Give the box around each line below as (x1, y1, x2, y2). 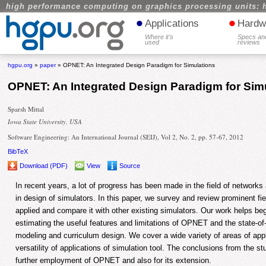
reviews (237, 39, 261, 46)
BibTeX (8, 148, 28, 156)
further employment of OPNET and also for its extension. (15, 255, 212, 265)
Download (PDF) (20, 162, 68, 170)
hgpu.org (8, 62, 33, 68)
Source (119, 162, 141, 170)
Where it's (145, 33, 174, 40)
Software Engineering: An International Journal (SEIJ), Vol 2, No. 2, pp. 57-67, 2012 (8, 132, 244, 142)
